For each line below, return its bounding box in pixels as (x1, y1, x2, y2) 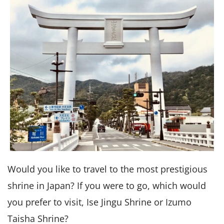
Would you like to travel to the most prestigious (7, 162, 207, 175)
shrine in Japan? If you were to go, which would (7, 179, 206, 191)
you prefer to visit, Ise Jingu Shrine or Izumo (7, 195, 191, 208)
